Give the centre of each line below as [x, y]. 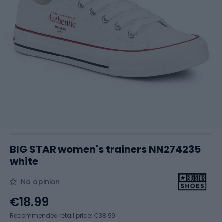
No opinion [41, 182]
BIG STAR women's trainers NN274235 [105, 149]
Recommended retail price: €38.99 [63, 215]
